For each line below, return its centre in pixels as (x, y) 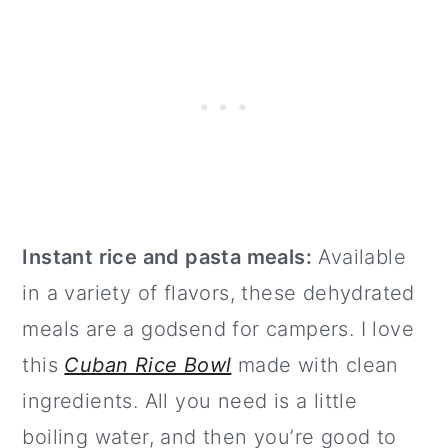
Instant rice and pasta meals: (167, 256)
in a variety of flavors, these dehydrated (218, 292)
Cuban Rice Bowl (148, 364)
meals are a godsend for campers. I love (218, 328)
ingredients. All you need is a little (190, 400)
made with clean (315, 364)
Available (359, 256)
